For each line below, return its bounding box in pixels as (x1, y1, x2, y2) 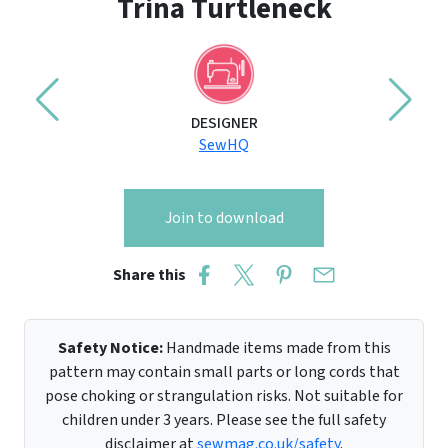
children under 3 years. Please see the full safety (62, 409, 386, 432)
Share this (112, 264, 192, 287)
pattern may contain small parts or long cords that (48, 361, 400, 384)
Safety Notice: (57, 337, 163, 360)
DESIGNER (190, 112, 258, 135)
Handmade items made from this (162, 337, 391, 360)
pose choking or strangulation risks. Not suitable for (45, 385, 403, 408)
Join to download (164, 207, 284, 230)
